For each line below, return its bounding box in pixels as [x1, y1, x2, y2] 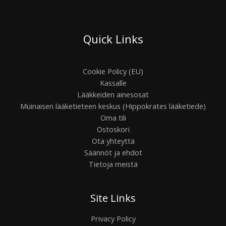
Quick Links [83, 31, 143, 47]
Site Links [90, 191, 136, 205]
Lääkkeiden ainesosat [77, 89, 149, 99]
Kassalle [99, 77, 127, 88]
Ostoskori [96, 124, 130, 134]
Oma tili [100, 112, 126, 123]
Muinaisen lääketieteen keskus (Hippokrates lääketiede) [20, 100, 206, 111]
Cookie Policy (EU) [83, 66, 143, 76]
